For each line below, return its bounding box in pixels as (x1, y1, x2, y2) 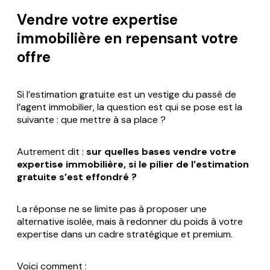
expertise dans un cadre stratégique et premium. (17, 228, 233, 241)
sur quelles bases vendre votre (86, 145, 236, 159)
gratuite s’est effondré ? (17, 171, 137, 184)
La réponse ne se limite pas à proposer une (17, 202, 207, 216)
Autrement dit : (17, 145, 86, 159)
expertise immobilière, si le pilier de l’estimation (17, 158, 249, 171)
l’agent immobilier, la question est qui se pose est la (17, 101, 242, 114)
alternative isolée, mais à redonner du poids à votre (17, 215, 243, 228)
